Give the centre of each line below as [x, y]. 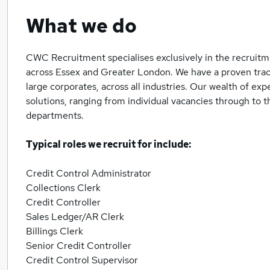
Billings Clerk [55, 231]
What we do [81, 26]
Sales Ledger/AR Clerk [75, 217]
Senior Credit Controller [79, 246]
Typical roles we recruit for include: [108, 144]
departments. [55, 115]
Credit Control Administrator [89, 173]
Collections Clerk [63, 188]
